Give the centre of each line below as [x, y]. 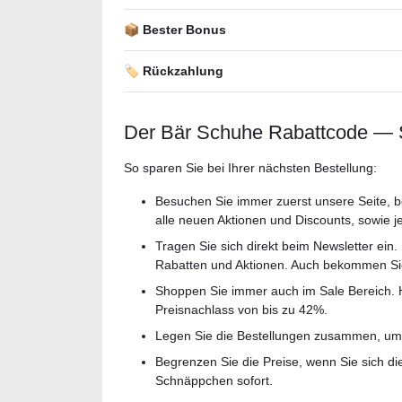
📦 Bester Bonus [175, 30]
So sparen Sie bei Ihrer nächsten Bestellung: [250, 168]
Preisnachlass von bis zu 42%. [241, 310]
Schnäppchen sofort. [214, 380]
